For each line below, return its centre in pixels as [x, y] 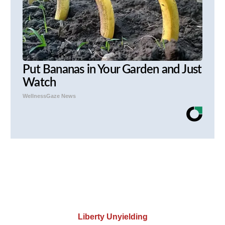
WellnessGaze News [49, 96]
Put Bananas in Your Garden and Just [112, 70]
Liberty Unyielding [113, 217]
